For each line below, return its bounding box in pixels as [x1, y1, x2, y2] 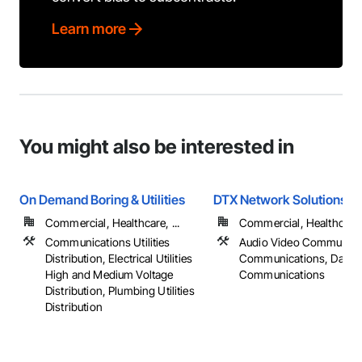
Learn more [52, 20, 126, 37]
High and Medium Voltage [45, 267, 174, 281]
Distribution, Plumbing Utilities [45, 284, 195, 297]
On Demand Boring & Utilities [19, 192, 185, 208]
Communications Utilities [45, 235, 170, 249]
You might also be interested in [19, 135, 294, 158]
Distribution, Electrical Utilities [45, 251, 193, 265]
